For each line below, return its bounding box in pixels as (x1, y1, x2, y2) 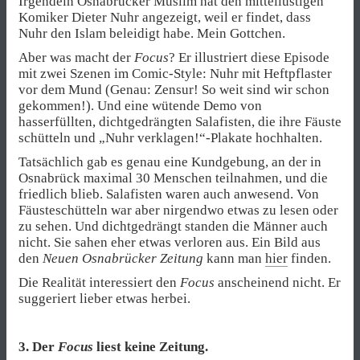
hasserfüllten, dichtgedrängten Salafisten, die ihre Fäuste (18, 113, 342, 129)
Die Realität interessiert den (18, 275, 180, 291)
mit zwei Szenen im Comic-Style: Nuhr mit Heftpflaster (18, 65, 332, 81)
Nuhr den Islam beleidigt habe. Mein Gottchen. (18, 25, 285, 41)
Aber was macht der (18, 49, 134, 65)
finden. (288, 250, 331, 266)
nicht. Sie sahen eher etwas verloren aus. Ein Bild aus (18, 234, 321, 250)
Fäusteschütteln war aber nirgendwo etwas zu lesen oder (18, 202, 338, 218)
